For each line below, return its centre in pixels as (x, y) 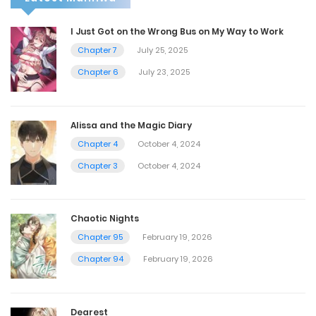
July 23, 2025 (164, 72)
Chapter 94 (101, 259)
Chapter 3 (98, 165)
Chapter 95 (100, 237)
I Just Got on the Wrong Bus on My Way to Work (177, 31)
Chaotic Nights (105, 219)
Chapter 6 (98, 72)
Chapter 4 (98, 144)
